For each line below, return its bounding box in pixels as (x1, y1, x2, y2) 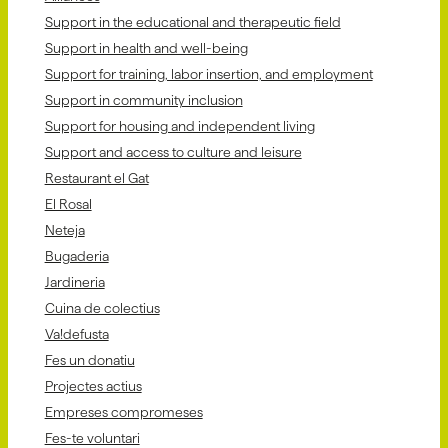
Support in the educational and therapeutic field (44, 13, 341, 30)
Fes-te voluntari (44, 429, 140, 446)
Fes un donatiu (44, 351, 135, 368)
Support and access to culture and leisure (44, 143, 302, 160)
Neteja (44, 221, 85, 238)
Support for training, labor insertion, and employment (44, 65, 373, 82)
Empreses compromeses (44, 403, 203, 420)
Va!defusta (44, 325, 109, 342)
